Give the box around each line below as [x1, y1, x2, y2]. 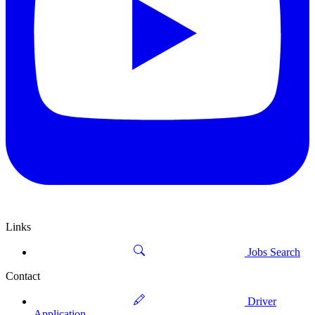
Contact [6, 269, 40, 282]
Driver [247, 295, 276, 307]
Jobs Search [247, 245, 300, 258]
